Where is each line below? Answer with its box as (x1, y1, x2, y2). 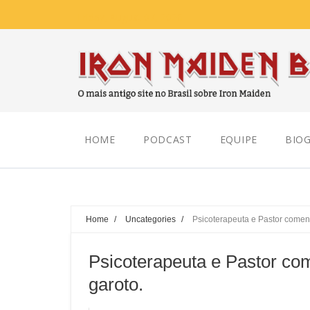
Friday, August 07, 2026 (77, 10, 183, 24)
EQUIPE (219, 133, 257, 146)
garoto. (89, 274, 143, 295)
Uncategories (125, 215, 176, 224)
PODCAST (143, 133, 192, 146)
